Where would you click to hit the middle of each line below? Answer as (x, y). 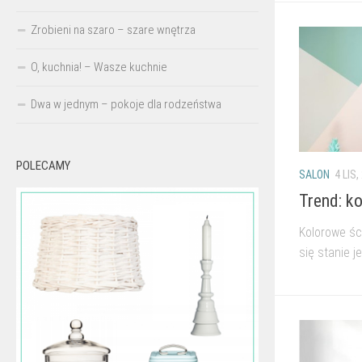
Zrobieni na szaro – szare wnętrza (113, 29)
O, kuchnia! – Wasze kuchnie (99, 67)
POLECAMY (43, 165)
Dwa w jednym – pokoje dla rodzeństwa (126, 104)
